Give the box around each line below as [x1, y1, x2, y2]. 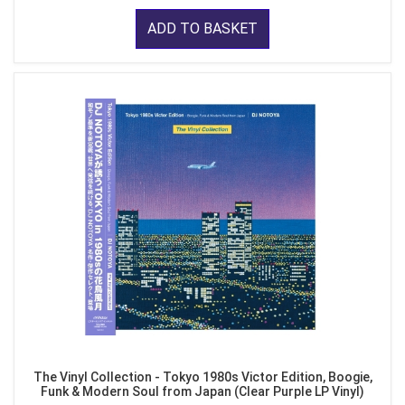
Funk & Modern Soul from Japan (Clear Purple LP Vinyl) [41, 384, 364, 400]
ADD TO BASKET [147, 20, 258, 38]
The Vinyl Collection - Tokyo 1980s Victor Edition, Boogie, [33, 370, 372, 385]
